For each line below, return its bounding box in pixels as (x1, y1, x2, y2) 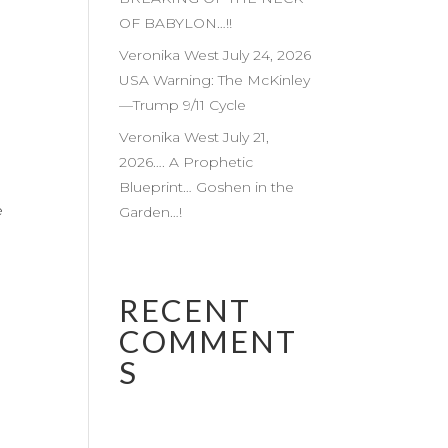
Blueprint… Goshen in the (119, 178, 295, 196)
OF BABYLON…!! (119, 14, 233, 32)
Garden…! (119, 203, 187, 221)
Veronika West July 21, (119, 128, 270, 146)
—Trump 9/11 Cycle (119, 96, 247, 114)
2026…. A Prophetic (119, 153, 254, 171)
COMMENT (119, 322, 298, 360)
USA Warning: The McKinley (119, 71, 311, 89)
